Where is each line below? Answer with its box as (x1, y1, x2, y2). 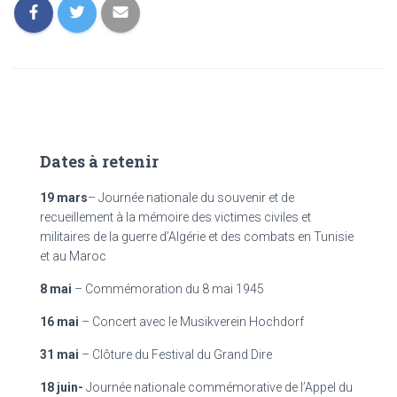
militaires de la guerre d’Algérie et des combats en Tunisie (40, 230, 354, 244)
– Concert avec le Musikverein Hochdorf (82, 315, 304, 329)
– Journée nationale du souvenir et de (88, 191, 294, 205)
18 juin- (40, 380, 83, 394)
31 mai (40, 347, 82, 362)
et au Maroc (40, 249, 106, 263)
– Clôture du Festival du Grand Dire (82, 347, 272, 362)
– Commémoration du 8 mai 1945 (74, 282, 264, 296)
